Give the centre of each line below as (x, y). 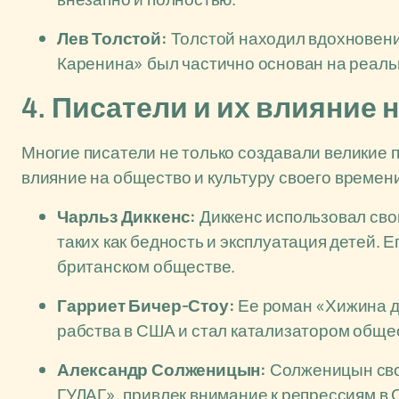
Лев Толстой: (112, 38)
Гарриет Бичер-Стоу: (146, 305)
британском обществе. (147, 266)
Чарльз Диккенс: (127, 216)
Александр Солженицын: (162, 370)
